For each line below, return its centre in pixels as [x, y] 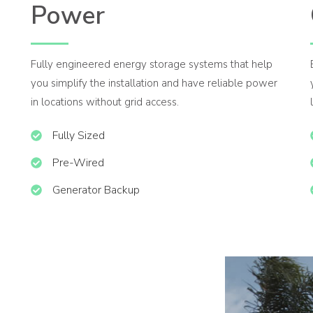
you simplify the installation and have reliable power [154, 83]
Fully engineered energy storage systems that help [151, 64]
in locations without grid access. [104, 102]
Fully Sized [78, 135]
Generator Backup [96, 190]
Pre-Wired [78, 162]
